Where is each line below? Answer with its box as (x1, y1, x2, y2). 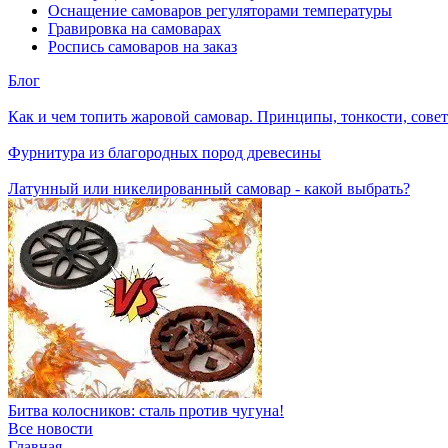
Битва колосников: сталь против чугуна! (8, 402, 284, 419)
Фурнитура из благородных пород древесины (8, 144, 321, 161)
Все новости (8, 420, 93, 437)
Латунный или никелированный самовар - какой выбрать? (8, 180, 410, 197)
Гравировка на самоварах (48, 20, 221, 37)
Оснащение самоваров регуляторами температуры (48, 2, 392, 19)
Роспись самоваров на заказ (48, 38, 237, 55)
